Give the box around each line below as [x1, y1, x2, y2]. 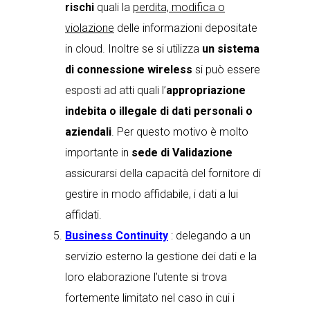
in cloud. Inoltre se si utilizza [65, 42, 202, 55]
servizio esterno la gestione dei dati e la [65, 250, 257, 263]
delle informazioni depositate [114, 21, 257, 35]
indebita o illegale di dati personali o [65, 104, 253, 118]
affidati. [65, 208, 102, 221]
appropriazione [166, 84, 246, 97]
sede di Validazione [131, 146, 232, 159]
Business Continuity [65, 229, 168, 242]
